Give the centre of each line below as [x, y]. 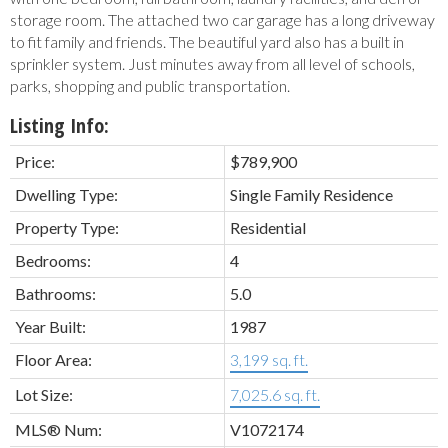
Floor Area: [53, 360]
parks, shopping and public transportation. [150, 86]
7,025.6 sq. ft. [275, 395]
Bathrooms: [55, 294]
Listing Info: [59, 126]
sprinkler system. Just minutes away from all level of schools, [212, 64]
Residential [268, 228]
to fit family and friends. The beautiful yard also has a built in [207, 42]
